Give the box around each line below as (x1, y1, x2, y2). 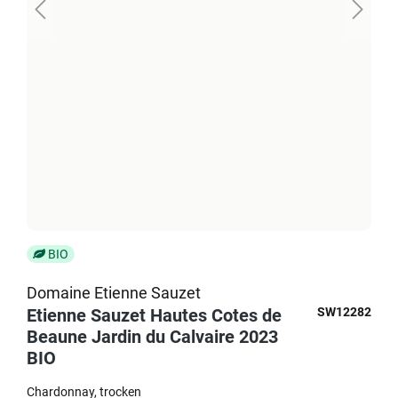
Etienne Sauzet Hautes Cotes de (27, 305, 282, 326)
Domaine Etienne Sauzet (27, 283, 201, 302)
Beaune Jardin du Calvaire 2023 (27, 326, 278, 347)
